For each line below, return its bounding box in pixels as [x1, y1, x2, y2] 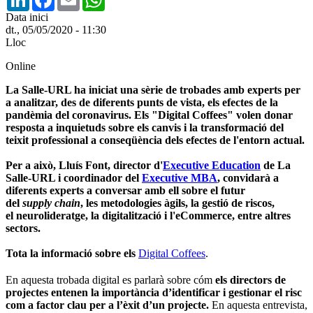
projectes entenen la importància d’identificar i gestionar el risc [6, 286, 302, 298]
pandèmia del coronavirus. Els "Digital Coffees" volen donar [6, 108, 293, 121]
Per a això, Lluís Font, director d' [6, 159, 163, 171]
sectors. [6, 221, 41, 234]
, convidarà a [217, 171, 279, 184]
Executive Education [163, 159, 261, 171]
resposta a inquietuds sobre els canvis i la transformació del [6, 121, 284, 133]
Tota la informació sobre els [6, 247, 136, 259]
